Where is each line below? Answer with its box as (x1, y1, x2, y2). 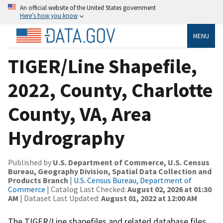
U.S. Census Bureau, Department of (74, 175, 192, 185)
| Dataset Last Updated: (18, 193, 101, 203)
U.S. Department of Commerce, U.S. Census (53, 157, 210, 167)
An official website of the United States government (20, 3, 156, 11)
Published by (8, 157, 53, 167)
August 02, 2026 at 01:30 (127, 184, 212, 194)
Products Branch (8, 175, 68, 185)
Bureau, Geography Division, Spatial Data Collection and (8, 166, 212, 176)
